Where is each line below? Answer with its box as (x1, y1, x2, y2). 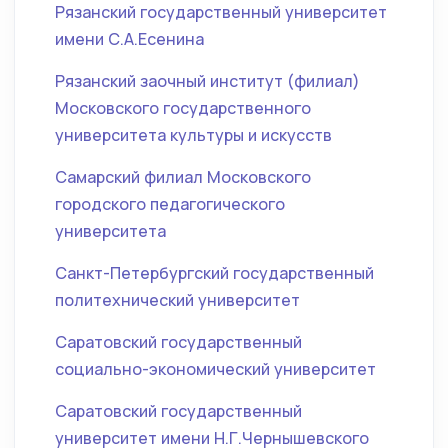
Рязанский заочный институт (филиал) (55, 70, 360, 92)
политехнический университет (55, 289, 300, 311)
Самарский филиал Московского (55, 166, 311, 188)
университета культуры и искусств (55, 124, 332, 146)
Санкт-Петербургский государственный (55, 262, 374, 284)
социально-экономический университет (55, 358, 376, 380)
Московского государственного (55, 97, 311, 119)
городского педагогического (55, 193, 285, 215)
